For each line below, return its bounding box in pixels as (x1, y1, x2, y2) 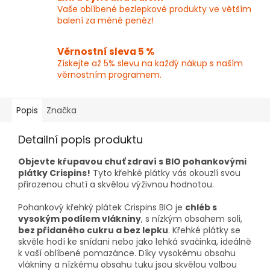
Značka (46, 104, 77, 117)
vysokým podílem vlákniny (18, 213, 141, 225)
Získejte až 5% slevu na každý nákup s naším (57, 57, 243, 70)
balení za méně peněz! (57, 14, 154, 27)
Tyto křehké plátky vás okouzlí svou (90, 167, 240, 180)
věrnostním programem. (57, 69, 162, 81)
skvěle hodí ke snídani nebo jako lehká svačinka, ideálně (18, 236, 251, 248)
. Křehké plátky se (168, 224, 240, 237)
